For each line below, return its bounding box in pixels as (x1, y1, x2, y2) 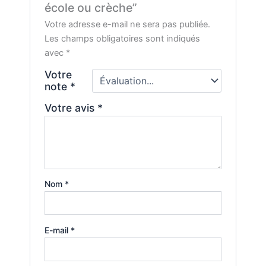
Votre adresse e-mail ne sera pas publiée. (45, 18, 211, 30)
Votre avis (45, 101, 98, 114)
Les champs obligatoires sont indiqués (45, 33, 201, 44)
